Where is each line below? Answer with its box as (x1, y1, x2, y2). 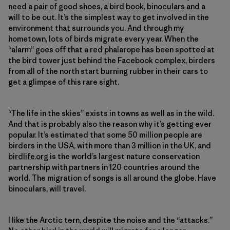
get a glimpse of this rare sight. (8, 76, 119, 87)
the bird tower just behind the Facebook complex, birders (8, 55, 215, 65)
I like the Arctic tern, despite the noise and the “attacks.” (8, 215, 213, 225)
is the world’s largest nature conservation (48, 151, 200, 161)
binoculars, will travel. (8, 183, 86, 194)
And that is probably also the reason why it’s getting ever (8, 119, 212, 129)
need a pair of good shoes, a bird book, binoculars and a (8, 1, 205, 11)
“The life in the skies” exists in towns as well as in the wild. (8, 108, 214, 118)
